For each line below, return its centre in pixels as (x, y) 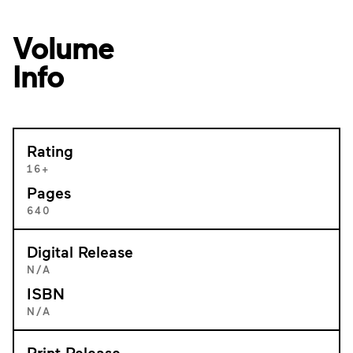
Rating (50, 150)
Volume (63, 47)
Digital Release (80, 251)
